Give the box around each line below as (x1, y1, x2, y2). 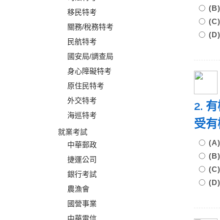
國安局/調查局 (67, 52, 113, 60)
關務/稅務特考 (67, 23, 113, 31)
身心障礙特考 (67, 67, 111, 75)
